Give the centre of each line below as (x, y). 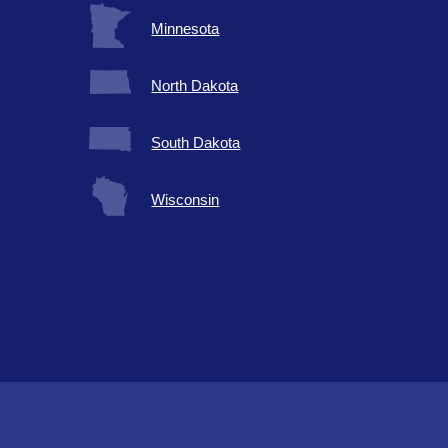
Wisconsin (185, 200)
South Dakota (196, 143)
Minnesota (185, 29)
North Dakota (195, 86)
